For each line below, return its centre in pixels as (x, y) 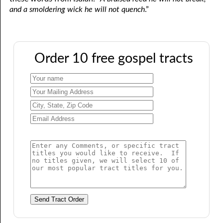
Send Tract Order (59, 200)
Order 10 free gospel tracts (113, 58)
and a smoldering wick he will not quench (77, 9)
